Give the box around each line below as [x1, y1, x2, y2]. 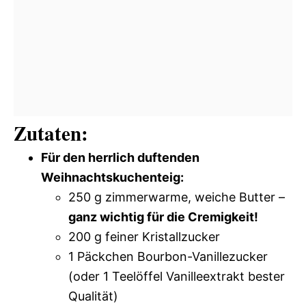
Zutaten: [14, 119, 88, 148]
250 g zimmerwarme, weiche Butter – [68, 190, 285, 204]
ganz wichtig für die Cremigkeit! [68, 210, 258, 224]
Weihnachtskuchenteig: [41, 170, 184, 184]
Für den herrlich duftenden [41, 150, 199, 165]
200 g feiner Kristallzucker [68, 229, 220, 244]
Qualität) [68, 289, 118, 303]
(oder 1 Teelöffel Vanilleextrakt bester [68, 269, 285, 283]
